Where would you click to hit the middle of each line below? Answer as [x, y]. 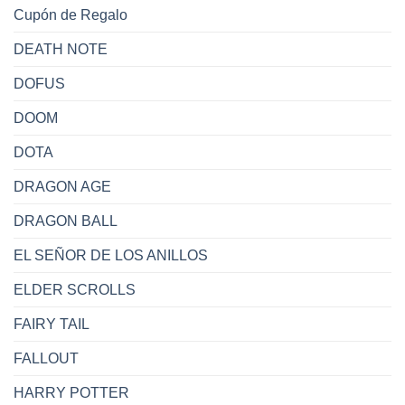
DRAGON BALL [66, 221]
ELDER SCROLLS [75, 289]
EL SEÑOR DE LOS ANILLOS [111, 255]
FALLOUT [46, 358]
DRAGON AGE [62, 186]
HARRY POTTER [71, 392]
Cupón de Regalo [71, 14]
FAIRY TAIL [52, 324]
